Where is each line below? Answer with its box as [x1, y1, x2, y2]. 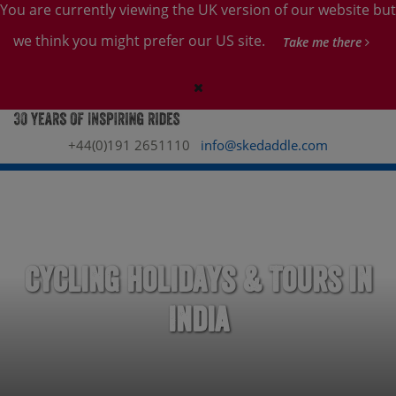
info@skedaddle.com [201, 136, 328, 155]
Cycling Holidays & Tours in [24, 258, 372, 300]
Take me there [282, 34, 365, 50]
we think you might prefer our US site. [12, 30, 269, 50]
